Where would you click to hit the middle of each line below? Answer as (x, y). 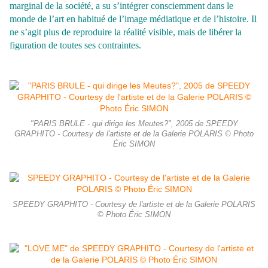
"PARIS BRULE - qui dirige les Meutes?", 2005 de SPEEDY (134, 124)
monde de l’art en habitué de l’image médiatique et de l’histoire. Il (133, 19)
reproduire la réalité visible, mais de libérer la (157, 32)
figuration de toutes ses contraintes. (75, 45)
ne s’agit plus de (41, 32)
